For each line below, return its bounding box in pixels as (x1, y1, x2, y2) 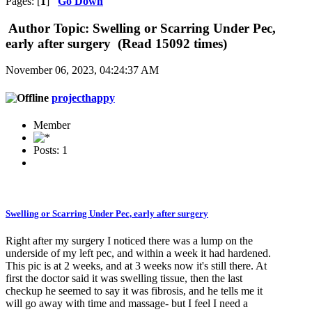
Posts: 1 (33, 143, 68, 156)
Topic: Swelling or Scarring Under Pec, (50, 20, 276, 36)
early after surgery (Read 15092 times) (6, 36, 227, 51)
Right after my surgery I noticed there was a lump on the (6, 235, 253, 247)
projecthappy (52, 91, 115, 104)
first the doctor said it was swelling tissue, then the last (6, 272, 242, 285)
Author (8, 20, 50, 36)
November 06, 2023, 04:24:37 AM (6, 64, 159, 77)
